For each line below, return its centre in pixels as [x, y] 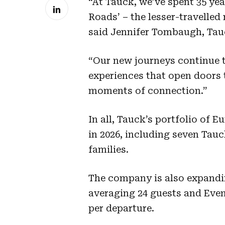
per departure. [121, 208]
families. [108, 149]
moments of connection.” [148, 90]
